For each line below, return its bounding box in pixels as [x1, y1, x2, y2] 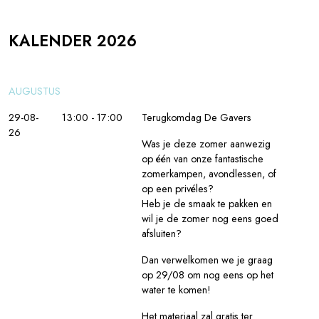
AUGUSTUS [9, 83, 61, 98]
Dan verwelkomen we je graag [141, 252, 273, 267]
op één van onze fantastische [141, 151, 263, 166]
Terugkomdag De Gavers [141, 110, 251, 125]
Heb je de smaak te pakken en [141, 196, 272, 211]
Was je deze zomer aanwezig [141, 136, 271, 151]
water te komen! [141, 282, 211, 297]
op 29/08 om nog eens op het [141, 267, 273, 282]
